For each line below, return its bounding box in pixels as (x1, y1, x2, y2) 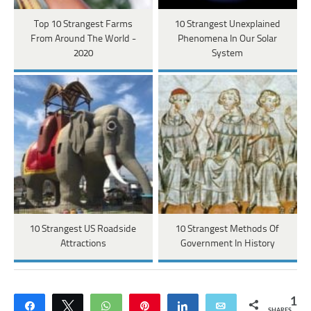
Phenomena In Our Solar (178, 33, 278, 44)
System (212, 48, 244, 59)
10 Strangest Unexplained (174, 19, 280, 30)
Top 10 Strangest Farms (33, 19, 133, 30)
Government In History (180, 238, 275, 249)
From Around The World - (30, 33, 136, 44)
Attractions (60, 238, 106, 249)
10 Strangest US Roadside (30, 224, 137, 235)
